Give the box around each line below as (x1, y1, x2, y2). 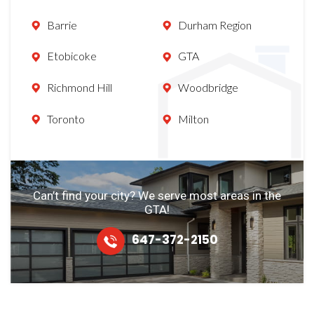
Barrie (47, 18, 77, 32)
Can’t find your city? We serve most (33, 188, 217, 203)
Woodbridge (177, 80, 238, 94)
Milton (177, 111, 209, 125)
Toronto (47, 111, 85, 125)
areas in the (217, 188, 281, 203)
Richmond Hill (47, 80, 112, 94)
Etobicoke (47, 49, 97, 63)
